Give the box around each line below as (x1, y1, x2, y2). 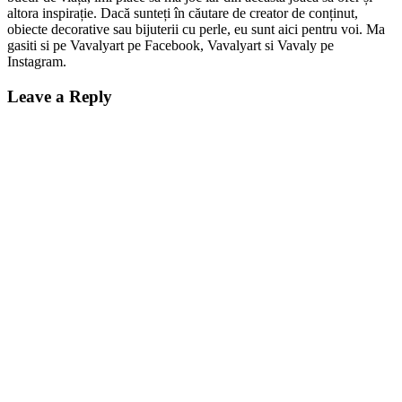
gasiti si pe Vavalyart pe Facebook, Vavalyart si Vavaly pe (7, 37, 334, 53)
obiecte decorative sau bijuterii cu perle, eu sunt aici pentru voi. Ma (7, 21, 385, 37)
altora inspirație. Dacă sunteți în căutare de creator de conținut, (7, 4, 358, 21)
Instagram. (7, 53, 66, 69)
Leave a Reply (7, 86, 112, 106)
